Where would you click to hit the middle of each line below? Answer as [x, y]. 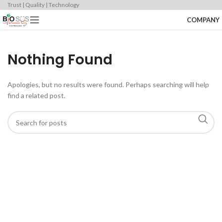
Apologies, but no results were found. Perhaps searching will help [108, 84]
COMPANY [203, 20]
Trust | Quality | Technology [43, 5]
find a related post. [36, 95]
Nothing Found [60, 60]
